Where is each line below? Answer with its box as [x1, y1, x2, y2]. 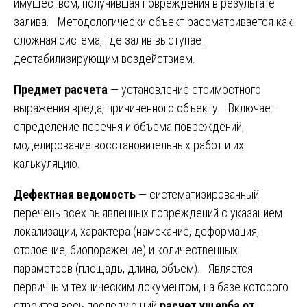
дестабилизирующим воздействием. [14, 51, 195, 66]
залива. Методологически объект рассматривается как [14, 14, 293, 29]
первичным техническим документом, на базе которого [14, 279, 288, 294]
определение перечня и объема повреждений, [14, 119, 244, 134]
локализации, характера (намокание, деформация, [14, 223, 259, 238]
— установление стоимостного [108, 82, 261, 97]
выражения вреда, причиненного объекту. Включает [14, 100, 275, 115]
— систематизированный [136, 186, 259, 201]
